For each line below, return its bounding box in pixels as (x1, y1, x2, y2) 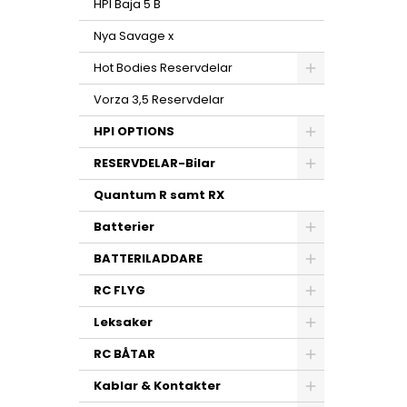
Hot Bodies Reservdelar (94, 59, 233, 76)
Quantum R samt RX (94, 186, 224, 203)
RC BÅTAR (94, 345, 155, 362)
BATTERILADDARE (94, 250, 203, 267)
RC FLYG (94, 282, 145, 299)
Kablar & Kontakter (94, 377, 221, 394)
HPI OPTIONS (94, 123, 174, 140)
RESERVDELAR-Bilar (94, 154, 215, 172)
